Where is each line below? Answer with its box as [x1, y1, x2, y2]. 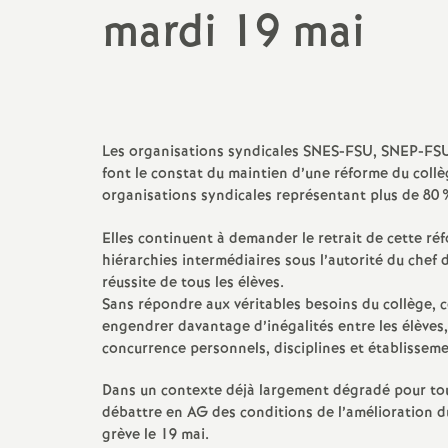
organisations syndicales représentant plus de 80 [102, 185, 439, 207]
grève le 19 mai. [102, 424, 209, 446]
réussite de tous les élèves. [102, 272, 284, 294]
